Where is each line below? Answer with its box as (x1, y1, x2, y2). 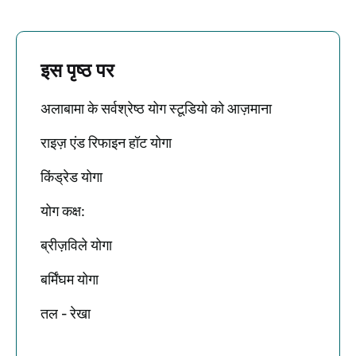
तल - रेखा (41, 305, 91, 323)
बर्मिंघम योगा (41, 271, 99, 288)
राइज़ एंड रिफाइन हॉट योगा (41, 134, 172, 152)
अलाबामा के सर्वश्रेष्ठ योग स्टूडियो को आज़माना (41, 100, 272, 118)
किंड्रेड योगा (41, 168, 103, 186)
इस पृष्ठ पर (41, 59, 114, 82)
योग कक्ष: (41, 203, 85, 220)
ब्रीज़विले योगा (41, 237, 112, 254)
